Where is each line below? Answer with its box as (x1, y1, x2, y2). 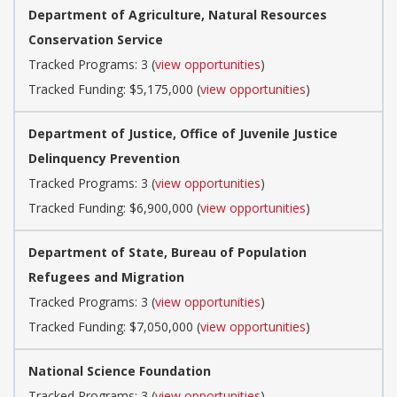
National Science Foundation (28, 362, 211, 379)
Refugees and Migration (28, 268, 184, 285)
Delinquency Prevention (28, 149, 180, 167)
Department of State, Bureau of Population (28, 243, 307, 261)
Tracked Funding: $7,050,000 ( (28, 317, 200, 335)
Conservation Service (28, 30, 163, 48)
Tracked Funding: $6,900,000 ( (28, 198, 200, 216)
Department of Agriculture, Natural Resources (28, 5, 327, 23)
